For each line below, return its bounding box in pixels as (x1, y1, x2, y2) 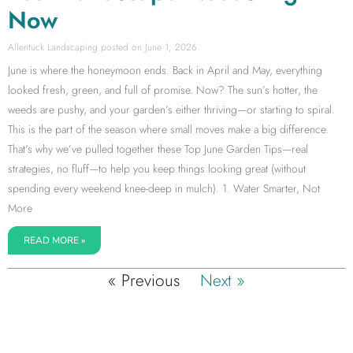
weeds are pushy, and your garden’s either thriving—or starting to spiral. (8, 102, 335, 118)
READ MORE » (24, 234, 85, 247)
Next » (200, 269, 245, 293)
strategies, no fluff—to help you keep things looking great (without (8, 161, 306, 177)
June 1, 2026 (142, 40, 197, 55)
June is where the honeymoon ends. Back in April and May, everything (8, 62, 322, 79)
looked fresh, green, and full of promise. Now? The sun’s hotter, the (8, 82, 318, 98)
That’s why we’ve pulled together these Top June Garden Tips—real (8, 141, 308, 158)
